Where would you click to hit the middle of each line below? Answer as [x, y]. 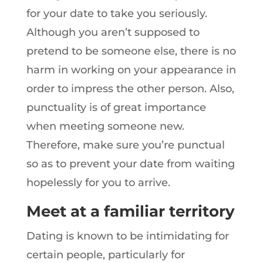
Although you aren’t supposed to [113, 33]
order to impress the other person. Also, [130, 89]
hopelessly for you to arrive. [98, 183]
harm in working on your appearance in [131, 70]
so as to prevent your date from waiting [130, 164]
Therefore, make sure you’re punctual [125, 145]
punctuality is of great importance [116, 108]
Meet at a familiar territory [130, 212]
